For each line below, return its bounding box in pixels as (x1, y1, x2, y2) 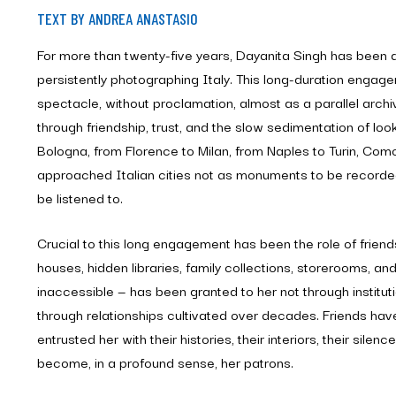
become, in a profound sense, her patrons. (37, 351, 293, 373)
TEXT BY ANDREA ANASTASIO (37, 9, 198, 29)
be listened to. (37, 187, 123, 209)
